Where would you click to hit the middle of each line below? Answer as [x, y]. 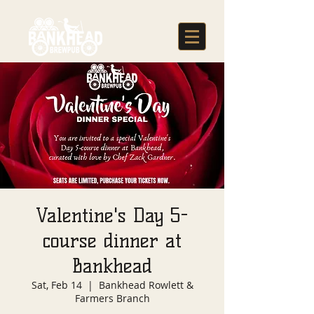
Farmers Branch [112, 298]
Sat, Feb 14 [56, 285]
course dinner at [112, 240]
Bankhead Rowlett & [146, 285]
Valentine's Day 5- [112, 215]
